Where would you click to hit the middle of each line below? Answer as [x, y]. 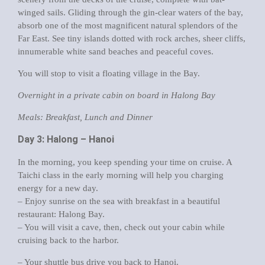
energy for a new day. [58, 188]
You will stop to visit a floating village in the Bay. [109, 73]
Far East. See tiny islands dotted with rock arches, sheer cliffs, [132, 38]
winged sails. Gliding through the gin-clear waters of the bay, [130, 12]
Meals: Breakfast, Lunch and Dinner [85, 117]
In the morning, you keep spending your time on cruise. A [125, 162]
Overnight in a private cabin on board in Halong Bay [117, 95]
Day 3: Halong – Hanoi [66, 139]
